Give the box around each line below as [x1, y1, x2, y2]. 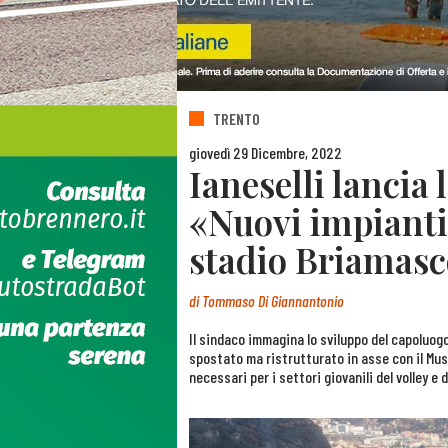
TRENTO [213, 109, 260, 129]
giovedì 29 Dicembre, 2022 [189, 142, 342, 162]
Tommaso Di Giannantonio [202, 291, 344, 311]
